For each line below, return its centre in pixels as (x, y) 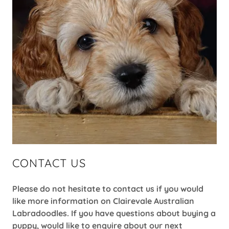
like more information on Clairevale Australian (103, 201)
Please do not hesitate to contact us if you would (108, 188)
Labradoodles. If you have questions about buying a (114, 213)
